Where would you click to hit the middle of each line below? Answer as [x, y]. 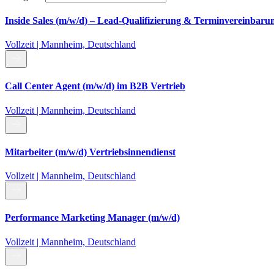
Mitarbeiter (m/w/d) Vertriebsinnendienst [90, 152]
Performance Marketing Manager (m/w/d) [92, 218]
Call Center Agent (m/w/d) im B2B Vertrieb [95, 86]
